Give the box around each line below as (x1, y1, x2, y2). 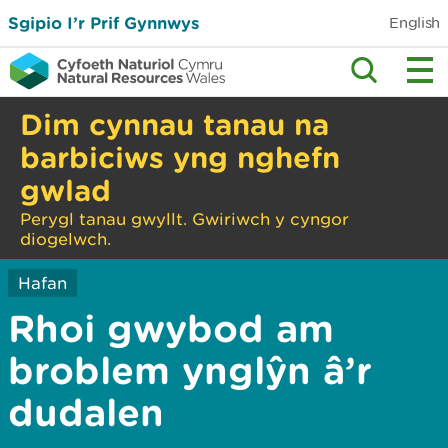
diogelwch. (20, 229, 111, 249)
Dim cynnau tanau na (20, 107, 329, 140)
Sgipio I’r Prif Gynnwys (8, 13, 199, 32)
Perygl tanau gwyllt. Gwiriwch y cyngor (20, 209, 349, 229)
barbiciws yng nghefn (20, 140, 340, 173)
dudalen (8, 391, 164, 433)
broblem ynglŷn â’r (8, 349, 372, 391)
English (389, 13, 440, 32)
